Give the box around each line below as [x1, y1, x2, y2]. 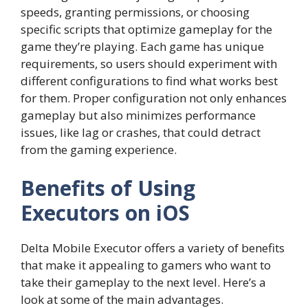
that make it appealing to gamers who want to [21, 256, 271, 273]
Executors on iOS [21, 198, 190, 227]
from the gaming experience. [21, 142, 177, 158]
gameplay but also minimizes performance [21, 107, 256, 124]
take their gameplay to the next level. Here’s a [21, 274, 266, 290]
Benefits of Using [21, 173, 195, 202]
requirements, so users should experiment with [21, 56, 277, 72]
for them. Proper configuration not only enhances [21, 90, 287, 107]
